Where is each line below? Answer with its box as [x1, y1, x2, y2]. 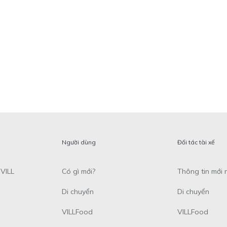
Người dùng [61, 138, 96, 146]
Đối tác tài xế [177, 138, 215, 146]
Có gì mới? [61, 167, 95, 176]
